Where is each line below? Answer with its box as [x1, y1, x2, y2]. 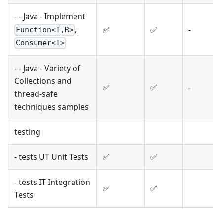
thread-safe [14, 88, 58, 100]
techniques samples [14, 101, 89, 112]
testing [14, 126, 40, 138]
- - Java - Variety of [14, 63, 80, 74]
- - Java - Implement [14, 11, 85, 22]
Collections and [14, 75, 72, 87]
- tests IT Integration [14, 177, 90, 188]
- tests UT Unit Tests [14, 151, 88, 163]
